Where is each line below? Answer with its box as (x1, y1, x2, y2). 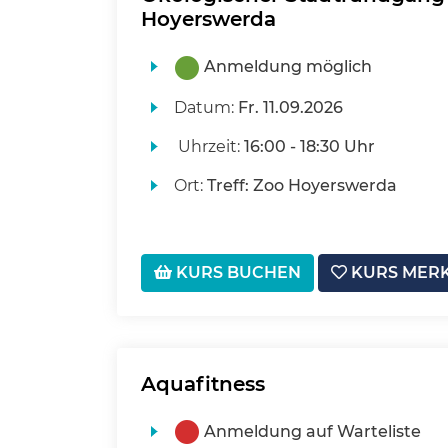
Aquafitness (141, 372, 265, 397)
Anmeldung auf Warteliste (203, 422, 421, 442)
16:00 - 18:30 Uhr (243, 137, 375, 157)
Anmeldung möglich (203, 57, 372, 77)
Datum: (173, 98, 238, 118)
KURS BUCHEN (172, 263, 301, 283)
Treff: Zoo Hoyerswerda (206, 176, 397, 196)
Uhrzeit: (173, 137, 244, 157)
